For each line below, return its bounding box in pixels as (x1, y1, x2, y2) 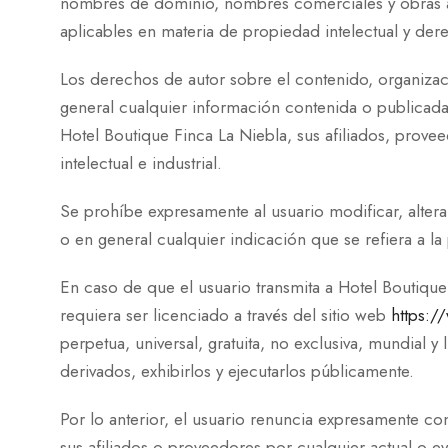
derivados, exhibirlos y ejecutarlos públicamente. (60, 359, 414, 383)
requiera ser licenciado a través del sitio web (60, 303, 391, 327)
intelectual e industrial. (60, 151, 222, 175)
